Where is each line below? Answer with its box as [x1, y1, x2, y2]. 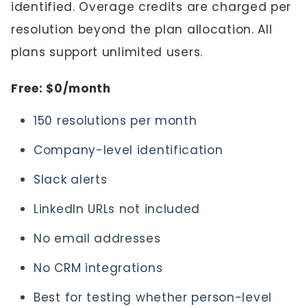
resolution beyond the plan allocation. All [11, 21, 273, 38]
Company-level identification [34, 142, 223, 158]
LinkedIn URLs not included [34, 201, 201, 217]
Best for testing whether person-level [34, 289, 272, 306]
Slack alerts [34, 171, 108, 188]
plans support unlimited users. [11, 44, 203, 60]
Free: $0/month [11, 80, 111, 97]
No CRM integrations [34, 260, 163, 276]
